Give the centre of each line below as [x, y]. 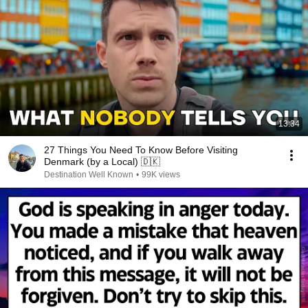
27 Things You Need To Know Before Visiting [141, 150]
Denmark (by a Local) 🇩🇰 [102, 162]
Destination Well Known [89, 175]
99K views [161, 175]
